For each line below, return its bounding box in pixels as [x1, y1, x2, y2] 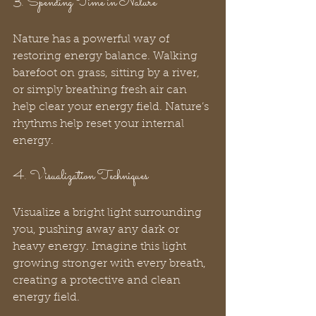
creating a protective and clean [13, 275, 183, 287]
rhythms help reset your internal [13, 119, 187, 130]
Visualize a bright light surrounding [13, 207, 205, 219]
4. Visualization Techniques [13, 166, 148, 188]
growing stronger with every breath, [13, 258, 209, 270]
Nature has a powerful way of [13, 34, 172, 46]
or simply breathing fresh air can [13, 85, 190, 97]
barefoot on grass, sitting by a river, [13, 68, 202, 80]
